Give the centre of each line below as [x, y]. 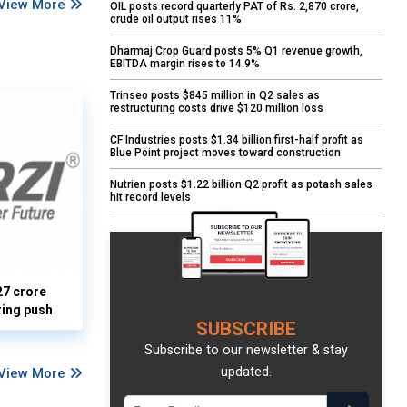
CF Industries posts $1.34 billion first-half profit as [237, 140]
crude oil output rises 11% [176, 20]
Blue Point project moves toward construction [225, 153]
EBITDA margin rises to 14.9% [185, 64]
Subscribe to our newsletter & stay [246, 351]
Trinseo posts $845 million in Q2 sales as [215, 96]
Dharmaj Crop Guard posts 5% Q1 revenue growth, [236, 51]
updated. [246, 372]
